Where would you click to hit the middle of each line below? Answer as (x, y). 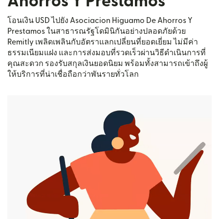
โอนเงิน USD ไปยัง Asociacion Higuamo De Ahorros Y (100, 21)
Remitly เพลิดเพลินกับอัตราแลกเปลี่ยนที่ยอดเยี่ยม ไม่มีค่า (103, 42)
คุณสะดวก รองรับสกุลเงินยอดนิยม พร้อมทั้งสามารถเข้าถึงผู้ (108, 64)
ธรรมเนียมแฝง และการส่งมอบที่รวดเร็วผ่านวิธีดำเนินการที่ (107, 53)
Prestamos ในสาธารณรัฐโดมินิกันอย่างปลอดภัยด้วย (97, 31)
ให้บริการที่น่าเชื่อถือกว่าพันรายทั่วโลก (73, 74)
